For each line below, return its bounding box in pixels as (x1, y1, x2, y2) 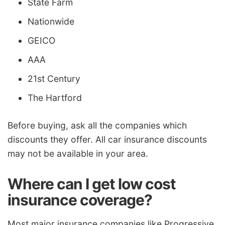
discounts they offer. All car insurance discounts (8, 134, 207, 145)
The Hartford (28, 92, 82, 103)
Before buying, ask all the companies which (8, 120, 187, 131)
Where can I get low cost (8, 175, 176, 193)
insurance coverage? (8, 191, 152, 209)
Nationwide (28, 16, 74, 27)
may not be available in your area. (8, 148, 148, 159)
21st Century (28, 73, 80, 84)
